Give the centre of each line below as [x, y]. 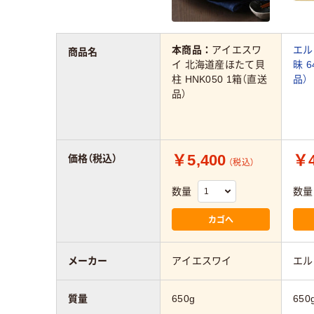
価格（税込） [93, 159]
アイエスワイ [202, 261]
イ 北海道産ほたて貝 [218, 64]
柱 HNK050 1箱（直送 [219, 79]
